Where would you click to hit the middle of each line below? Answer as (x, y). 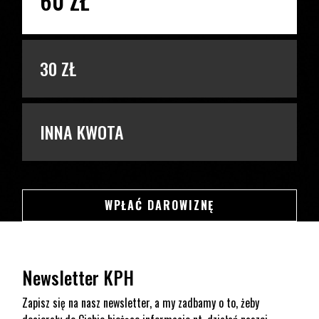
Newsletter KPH (78, 277)
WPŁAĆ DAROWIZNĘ (159, 205)
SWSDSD (238, 204)
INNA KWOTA (82, 132)
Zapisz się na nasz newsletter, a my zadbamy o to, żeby (141, 302)
